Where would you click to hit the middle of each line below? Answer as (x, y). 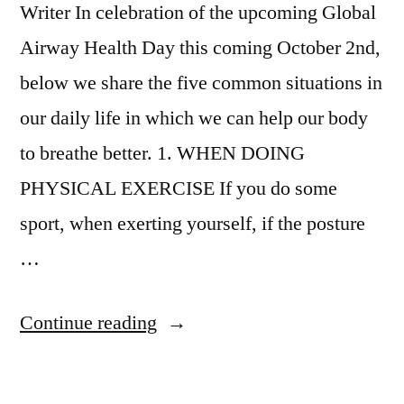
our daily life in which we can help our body (194, 119)
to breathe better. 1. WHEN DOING (162, 154)
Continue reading (88, 323)
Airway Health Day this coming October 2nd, (200, 48)
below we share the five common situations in (201, 83)
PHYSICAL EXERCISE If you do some (179, 189)
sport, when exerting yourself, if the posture (193, 224)
